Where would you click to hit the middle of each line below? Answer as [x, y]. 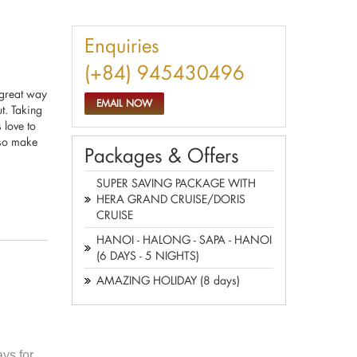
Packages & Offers [162, 155]
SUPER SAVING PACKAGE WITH [176, 183]
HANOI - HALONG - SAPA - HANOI [184, 239]
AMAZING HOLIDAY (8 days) [168, 280]
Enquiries [122, 45]
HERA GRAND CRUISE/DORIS [171, 199]
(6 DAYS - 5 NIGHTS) [148, 255]
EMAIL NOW [124, 103]
